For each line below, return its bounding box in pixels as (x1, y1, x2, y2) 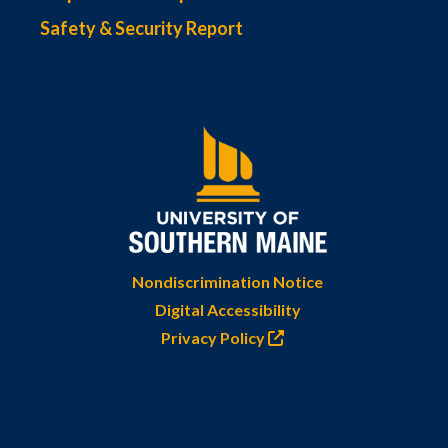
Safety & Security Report (40, 17, 243, 40)
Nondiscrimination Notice (132, 272, 323, 292)
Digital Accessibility (154, 300, 301, 320)
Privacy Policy (161, 328, 268, 348)
